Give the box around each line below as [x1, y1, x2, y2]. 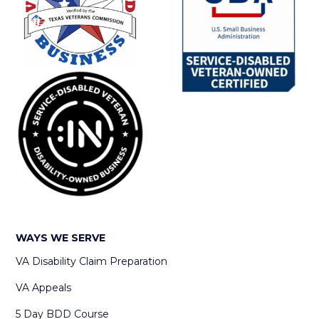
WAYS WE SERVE [16, 231, 106, 244]
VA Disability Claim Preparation [16, 254, 168, 268]
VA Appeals [16, 281, 72, 294]
